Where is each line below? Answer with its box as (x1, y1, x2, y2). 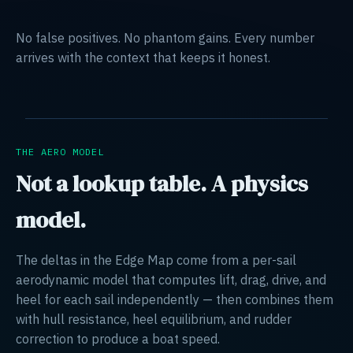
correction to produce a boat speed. (16, 330, 220, 347)
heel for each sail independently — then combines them (16, 291, 333, 307)
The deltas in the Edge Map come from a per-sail (16, 251, 296, 268)
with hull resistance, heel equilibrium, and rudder (16, 310, 292, 327)
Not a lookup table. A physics (16, 167, 308, 199)
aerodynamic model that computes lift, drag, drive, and (16, 271, 326, 288)
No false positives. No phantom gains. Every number (16, 29, 314, 46)
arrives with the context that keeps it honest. (16, 49, 270, 65)
